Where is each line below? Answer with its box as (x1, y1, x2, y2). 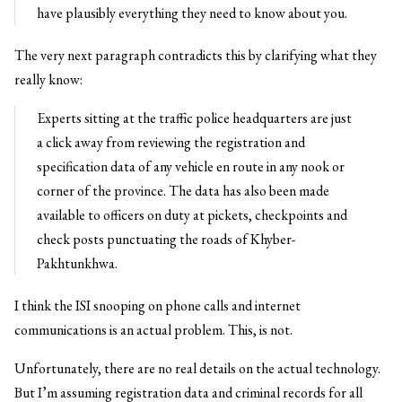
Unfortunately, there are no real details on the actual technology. (14, 359, 380, 378)
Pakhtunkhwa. (37, 254, 118, 273)
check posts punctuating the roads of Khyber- (37, 230, 295, 249)
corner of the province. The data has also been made (37, 181, 329, 200)
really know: (14, 70, 83, 89)
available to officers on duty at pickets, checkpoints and (37, 205, 347, 224)
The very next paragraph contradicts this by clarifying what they (14, 46, 377, 65)
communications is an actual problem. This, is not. (14, 320, 293, 339)
